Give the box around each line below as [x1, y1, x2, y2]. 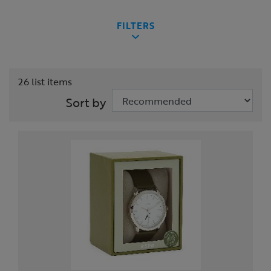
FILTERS [117, 19, 154, 32]
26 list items [18, 74, 72, 90]
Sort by [66, 93, 106, 112]
